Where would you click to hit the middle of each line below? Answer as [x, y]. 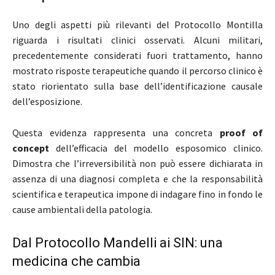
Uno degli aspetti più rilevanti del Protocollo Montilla [137, 25]
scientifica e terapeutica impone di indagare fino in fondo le [137, 194]
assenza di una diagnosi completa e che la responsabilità [137, 179]
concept [31, 148]
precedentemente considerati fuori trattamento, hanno [137, 56]
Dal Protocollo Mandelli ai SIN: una [118, 243]
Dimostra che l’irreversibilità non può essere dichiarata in [137, 164]
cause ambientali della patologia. [82, 210]
